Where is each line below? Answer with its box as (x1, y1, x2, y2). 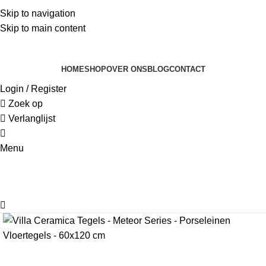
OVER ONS (106, 64, 147, 74)
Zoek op (8, 99, 43, 109)
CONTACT (169, 64, 205, 74)
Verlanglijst (8, 113, 55, 123)
